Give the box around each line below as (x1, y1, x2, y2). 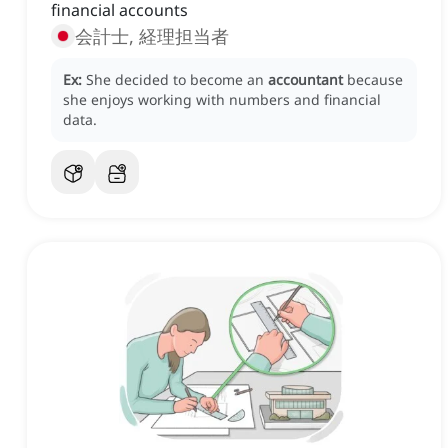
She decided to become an (86, 70, 268, 90)
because (347, 70, 403, 90)
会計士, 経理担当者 (75, 24, 229, 49)
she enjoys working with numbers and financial (63, 90, 381, 110)
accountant (268, 70, 343, 90)
